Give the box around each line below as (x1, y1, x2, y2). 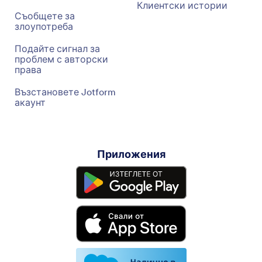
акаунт (15, 96, 46, 108)
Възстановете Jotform (15, 86, 116, 98)
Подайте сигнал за (15, 43, 100, 54)
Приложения (96, 147, 166, 161)
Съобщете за (15, 10, 75, 22)
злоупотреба (15, 20, 73, 32)
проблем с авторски (15, 53, 108, 65)
